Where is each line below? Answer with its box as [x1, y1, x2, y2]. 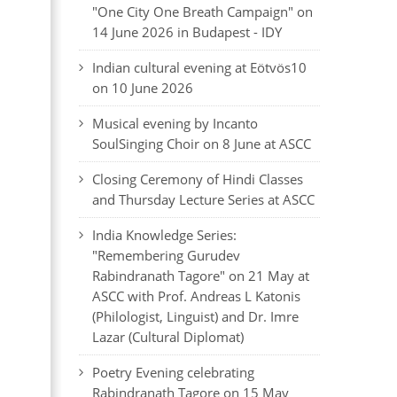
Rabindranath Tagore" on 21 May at [91, 267, 309, 284]
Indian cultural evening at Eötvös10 [91, 58, 307, 76]
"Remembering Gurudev [91, 246, 240, 264]
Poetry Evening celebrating [91, 363, 254, 381]
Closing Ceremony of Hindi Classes [91, 170, 303, 188]
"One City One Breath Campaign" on [91, 3, 313, 20]
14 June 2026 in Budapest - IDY [91, 23, 282, 41]
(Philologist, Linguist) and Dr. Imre [91, 307, 299, 325]
